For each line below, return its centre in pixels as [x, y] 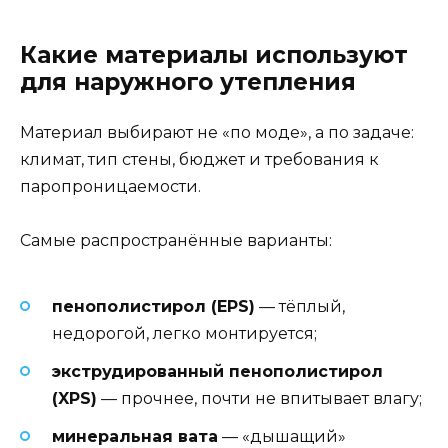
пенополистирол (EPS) [153, 306]
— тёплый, [300, 306]
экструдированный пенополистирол [217, 371]
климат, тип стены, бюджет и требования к [199, 160]
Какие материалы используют [214, 55]
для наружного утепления [188, 82]
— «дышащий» [282, 436]
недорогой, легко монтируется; [184, 333]
